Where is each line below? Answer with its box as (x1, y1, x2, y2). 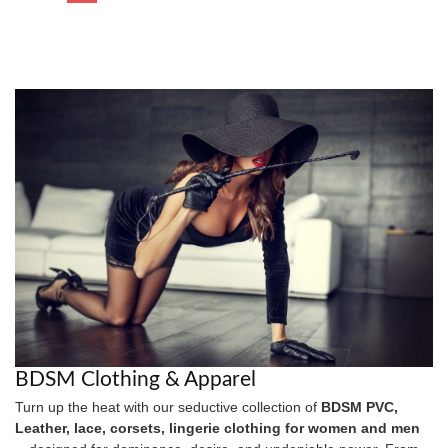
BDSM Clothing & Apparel (15, 369, 256, 391)
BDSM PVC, (321, 399, 398, 416)
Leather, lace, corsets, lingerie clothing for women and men (15, 420, 420, 437)
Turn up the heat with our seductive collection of (15, 399, 321, 416)
